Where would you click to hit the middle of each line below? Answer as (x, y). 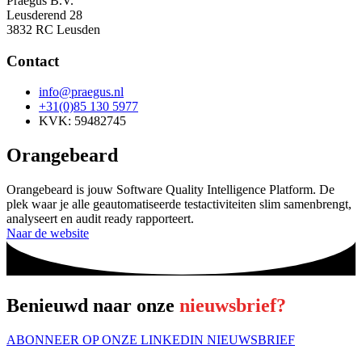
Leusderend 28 (44, 15)
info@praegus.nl (81, 92)
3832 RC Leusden (55, 30)
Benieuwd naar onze (93, 306)
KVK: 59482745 (82, 121)
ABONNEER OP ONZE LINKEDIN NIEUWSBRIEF (151, 340)
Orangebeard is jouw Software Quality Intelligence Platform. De (170, 190)
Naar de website (48, 234)
